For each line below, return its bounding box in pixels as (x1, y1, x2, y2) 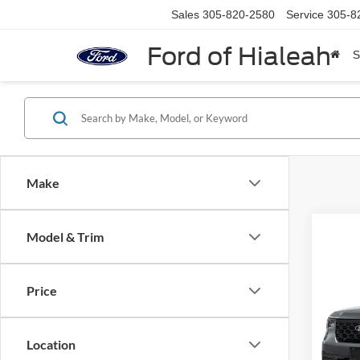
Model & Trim (27, 229, 104, 245)
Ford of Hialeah (147, 41, 331, 71)
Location (27, 337, 76, 353)
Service (286, 8, 324, 22)
